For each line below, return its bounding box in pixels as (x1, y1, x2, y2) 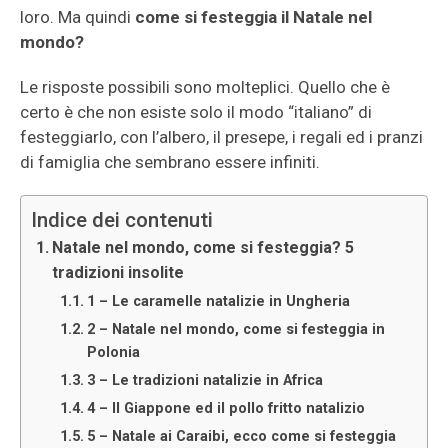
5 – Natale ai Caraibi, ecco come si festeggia (87, 428, 397, 445)
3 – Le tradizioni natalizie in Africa (87, 372, 324, 389)
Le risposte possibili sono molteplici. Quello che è (20, 77, 390, 97)
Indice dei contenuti (31, 208, 213, 232)
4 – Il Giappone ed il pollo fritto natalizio (87, 400, 366, 417)
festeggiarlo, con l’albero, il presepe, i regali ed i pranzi (20, 127, 423, 147)
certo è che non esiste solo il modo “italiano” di (20, 102, 372, 122)
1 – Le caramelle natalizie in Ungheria (87, 293, 351, 310)
